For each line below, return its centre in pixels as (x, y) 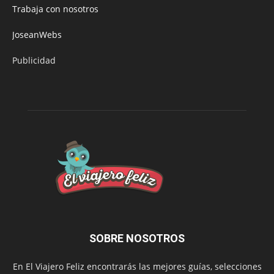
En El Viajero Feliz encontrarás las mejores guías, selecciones (137, 266)
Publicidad (34, 60)
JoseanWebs (37, 35)
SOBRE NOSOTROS (137, 238)
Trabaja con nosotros (55, 9)
